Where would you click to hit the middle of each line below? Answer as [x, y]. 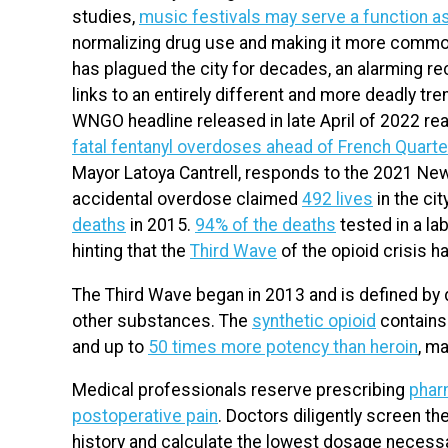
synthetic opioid [314, 320]
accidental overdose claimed [187, 198]
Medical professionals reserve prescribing [240, 390]
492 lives [337, 198]
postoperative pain [145, 416]
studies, [105, 16]
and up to [110, 346]
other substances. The [162, 320]
